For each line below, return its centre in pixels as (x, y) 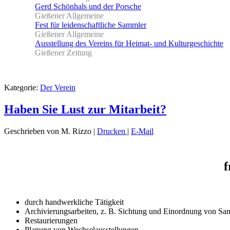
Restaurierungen (51, 221)
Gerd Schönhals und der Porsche (88, 6)
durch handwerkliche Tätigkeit (74, 202)
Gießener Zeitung (63, 52)
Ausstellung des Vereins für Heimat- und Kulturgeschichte (129, 43)
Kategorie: (22, 87)
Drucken (112, 131)
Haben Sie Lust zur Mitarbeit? (85, 109)
